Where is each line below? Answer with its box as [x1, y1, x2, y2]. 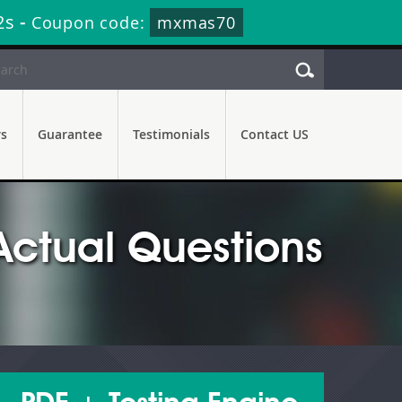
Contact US [240, 126, 309, 143]
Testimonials [133, 126, 210, 143]
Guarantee [38, 126, 102, 143]
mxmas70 [157, 12, 236, 33]
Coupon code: [31, 12, 151, 33]
